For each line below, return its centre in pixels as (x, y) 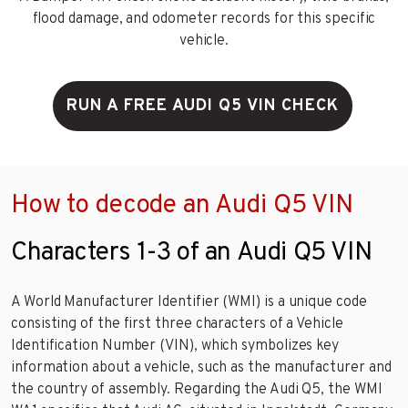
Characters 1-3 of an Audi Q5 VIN (192, 253)
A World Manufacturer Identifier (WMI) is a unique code (189, 302)
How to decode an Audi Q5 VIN (182, 205)
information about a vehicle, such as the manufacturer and (201, 367)
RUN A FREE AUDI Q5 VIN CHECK (202, 106)
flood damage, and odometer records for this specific (204, 19)
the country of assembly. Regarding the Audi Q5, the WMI (197, 389)
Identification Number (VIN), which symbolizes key (175, 346)
